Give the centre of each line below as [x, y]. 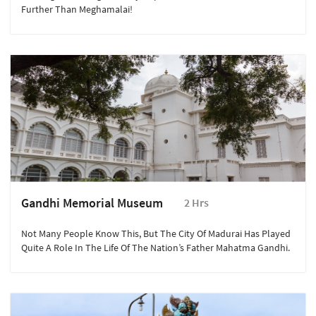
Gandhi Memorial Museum [92, 203]
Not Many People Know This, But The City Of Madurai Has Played [156, 234]
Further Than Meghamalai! [77, 10]
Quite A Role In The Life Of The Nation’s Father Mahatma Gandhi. [156, 248]
